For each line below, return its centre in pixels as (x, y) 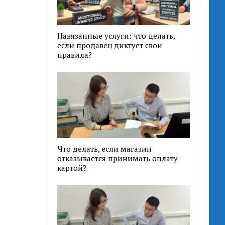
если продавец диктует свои (110, 45)
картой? (72, 168)
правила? (75, 55)
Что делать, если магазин (105, 149)
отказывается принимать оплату (118, 158)
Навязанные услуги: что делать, (116, 36)
